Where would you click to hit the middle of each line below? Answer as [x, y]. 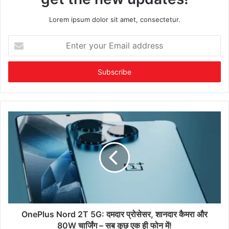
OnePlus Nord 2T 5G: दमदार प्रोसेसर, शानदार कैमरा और [114, 214]
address [20, 72]
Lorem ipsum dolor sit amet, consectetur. [114, 19]
